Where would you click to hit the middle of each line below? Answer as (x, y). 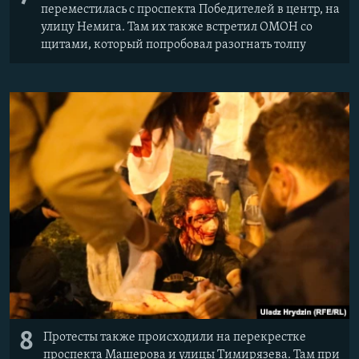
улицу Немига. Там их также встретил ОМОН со (177, 28)
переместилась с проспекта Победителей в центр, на (190, 10)
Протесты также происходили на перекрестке (175, 338)
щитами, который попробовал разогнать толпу (173, 45)
